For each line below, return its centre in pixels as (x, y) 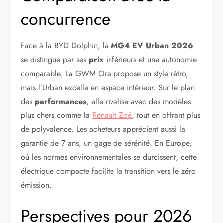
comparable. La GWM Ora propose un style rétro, (105, 74)
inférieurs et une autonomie (150, 60)
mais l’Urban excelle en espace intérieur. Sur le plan (108, 88)
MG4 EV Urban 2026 (152, 46)
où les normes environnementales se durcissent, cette (109, 157)
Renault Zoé (112, 115)
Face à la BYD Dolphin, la (66, 46)
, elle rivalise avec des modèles (139, 102)
